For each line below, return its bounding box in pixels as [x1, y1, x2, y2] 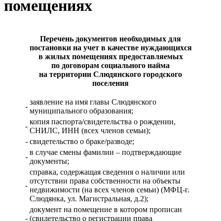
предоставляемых [118, 52, 183, 61]
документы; [30, 157, 69, 166]
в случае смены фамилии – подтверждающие [30, 148, 182, 157]
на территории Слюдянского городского [39, 70, 182, 79]
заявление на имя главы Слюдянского [30, 98, 156, 107]
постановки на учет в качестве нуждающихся [29, 43, 192, 52]
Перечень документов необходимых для [40, 35, 181, 43]
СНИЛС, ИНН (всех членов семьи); [30, 126, 150, 135]
